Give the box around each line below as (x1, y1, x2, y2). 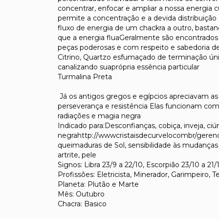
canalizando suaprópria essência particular (58, 62, 199, 71)
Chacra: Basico (58, 199, 107, 208)
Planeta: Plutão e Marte (58, 179, 139, 189)
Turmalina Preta (58, 72, 112, 81)
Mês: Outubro (58, 189, 105, 198)
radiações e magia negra (58, 111, 141, 120)
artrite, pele (58, 150, 96, 159)
